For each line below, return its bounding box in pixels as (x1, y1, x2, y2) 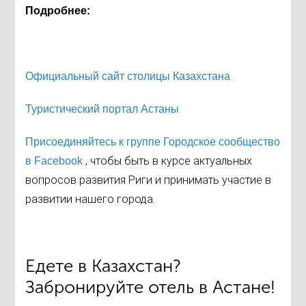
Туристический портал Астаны (25, 103, 180, 115)
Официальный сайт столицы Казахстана (25, 70, 231, 83)
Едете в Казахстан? (25, 255, 182, 277)
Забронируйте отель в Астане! (25, 277, 276, 298)
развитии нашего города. (25, 193, 156, 206)
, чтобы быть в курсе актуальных (85, 154, 253, 168)
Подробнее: (25, 5, 91, 17)
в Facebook (25, 155, 86, 167)
